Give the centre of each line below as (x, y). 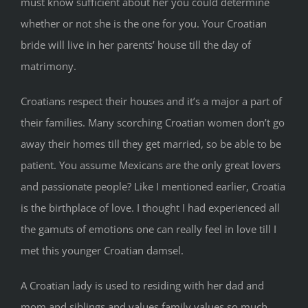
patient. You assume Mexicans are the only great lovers (151, 165)
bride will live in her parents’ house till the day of (136, 45)
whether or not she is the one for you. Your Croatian (144, 24)
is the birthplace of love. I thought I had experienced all (150, 208)
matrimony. (48, 66)
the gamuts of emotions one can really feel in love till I (148, 229)
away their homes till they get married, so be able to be (151, 144)
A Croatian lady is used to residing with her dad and (142, 286)
